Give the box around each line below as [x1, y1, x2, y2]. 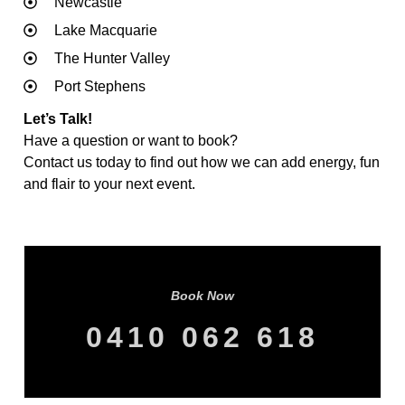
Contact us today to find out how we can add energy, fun [24, 154, 380, 170]
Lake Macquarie [53, 22, 157, 38]
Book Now [171, 287, 234, 303]
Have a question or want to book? [24, 132, 238, 148]
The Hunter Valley [53, 50, 170, 66]
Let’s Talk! [24, 110, 92, 127]
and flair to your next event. [24, 175, 195, 192]
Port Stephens [53, 78, 146, 94]
